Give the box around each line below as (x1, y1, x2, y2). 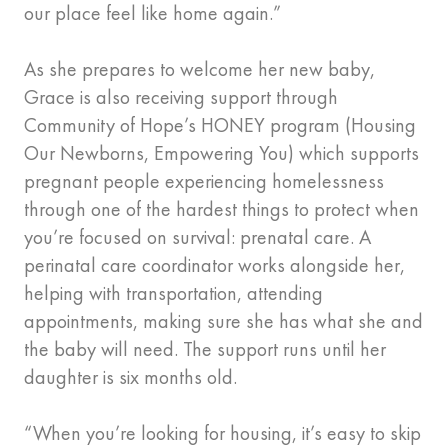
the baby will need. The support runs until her (24, 336, 386, 363)
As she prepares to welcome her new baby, (24, 56, 375, 83)
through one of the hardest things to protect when (24, 196, 419, 223)
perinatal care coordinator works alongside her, (24, 252, 405, 279)
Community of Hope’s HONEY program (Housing (24, 112, 416, 139)
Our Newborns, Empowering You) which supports (24, 140, 419, 167)
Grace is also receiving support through (24, 84, 338, 111)
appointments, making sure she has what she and (24, 308, 423, 335)
